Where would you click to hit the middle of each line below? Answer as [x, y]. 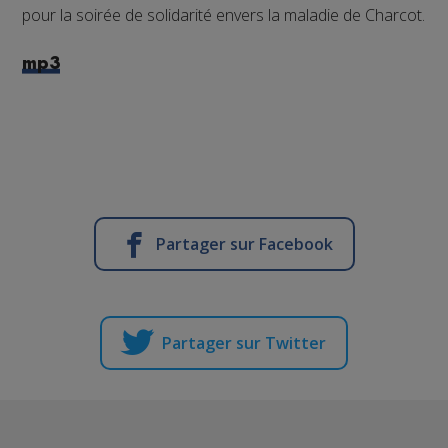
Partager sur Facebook [244, 243]
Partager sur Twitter [244, 342]
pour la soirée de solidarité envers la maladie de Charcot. [224, 14]
